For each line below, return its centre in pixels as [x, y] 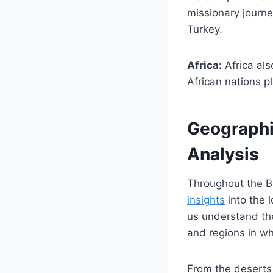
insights [206, 200]
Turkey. [205, 30]
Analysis [223, 154]
